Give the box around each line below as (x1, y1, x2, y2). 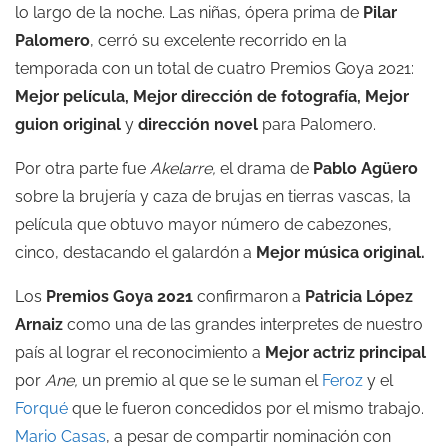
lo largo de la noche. (15, 3, 169, 22)
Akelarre (150, 159, 212, 178)
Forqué (15, 399, 68, 418)
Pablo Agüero (309, 159, 418, 178)
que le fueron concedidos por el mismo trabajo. (68, 399, 424, 418)
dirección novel (134, 115, 258, 134)
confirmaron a (193, 287, 305, 306)
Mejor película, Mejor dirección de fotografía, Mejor (15, 87, 409, 106)
